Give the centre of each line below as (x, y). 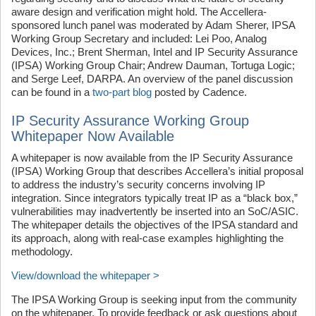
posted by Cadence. (199, 92)
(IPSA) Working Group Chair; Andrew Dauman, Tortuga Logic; (153, 66)
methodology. (42, 252)
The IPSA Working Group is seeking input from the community (154, 300)
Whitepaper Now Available (93, 136)
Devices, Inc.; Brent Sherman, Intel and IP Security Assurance (154, 52)
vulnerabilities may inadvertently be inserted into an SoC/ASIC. (155, 212)
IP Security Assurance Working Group (130, 121)
